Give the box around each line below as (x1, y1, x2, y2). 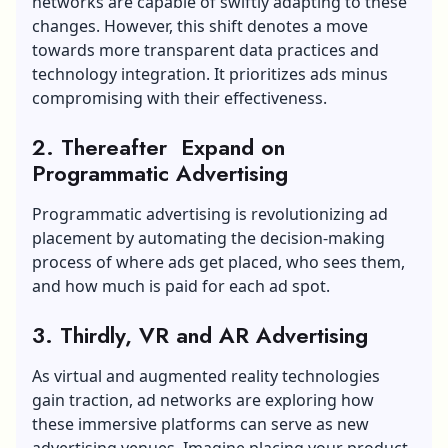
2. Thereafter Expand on (32, 130, 285, 163)
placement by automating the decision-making (32, 226, 385, 249)
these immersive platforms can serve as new (32, 412, 369, 435)
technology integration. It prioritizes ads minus (32, 62, 388, 85)
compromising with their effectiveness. (32, 86, 331, 109)
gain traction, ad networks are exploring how (32, 388, 374, 411)
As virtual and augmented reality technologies (32, 364, 380, 387)
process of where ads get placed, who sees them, (32, 250, 405, 273)
